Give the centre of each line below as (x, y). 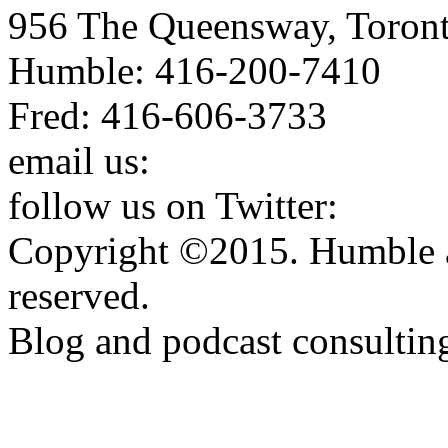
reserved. (79, 295)
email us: (84, 160)
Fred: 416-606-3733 (167, 115)
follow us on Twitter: (178, 205)
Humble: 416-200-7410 (194, 70)
